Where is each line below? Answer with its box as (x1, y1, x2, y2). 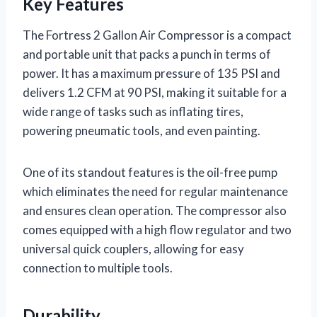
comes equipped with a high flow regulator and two (23, 221, 292, 237)
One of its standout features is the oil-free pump (23, 164, 277, 180)
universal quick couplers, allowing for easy (23, 241, 244, 256)
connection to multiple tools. (23, 260, 173, 275)
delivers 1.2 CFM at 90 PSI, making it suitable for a (23, 84, 287, 100)
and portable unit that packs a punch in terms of (23, 46, 271, 62)
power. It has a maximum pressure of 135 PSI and (23, 65, 280, 81)
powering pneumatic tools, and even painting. (23, 122, 260, 138)
